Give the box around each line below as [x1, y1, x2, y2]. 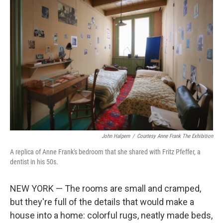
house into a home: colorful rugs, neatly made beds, [10, 210, 213, 221]
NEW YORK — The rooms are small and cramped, [10, 183, 201, 194]
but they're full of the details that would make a [10, 197, 194, 207]
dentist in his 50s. [10, 158, 58, 166]
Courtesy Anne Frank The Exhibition [137, 133, 213, 139]
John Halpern [102, 133, 130, 139]
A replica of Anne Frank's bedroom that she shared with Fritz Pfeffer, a [10, 148, 201, 156]
